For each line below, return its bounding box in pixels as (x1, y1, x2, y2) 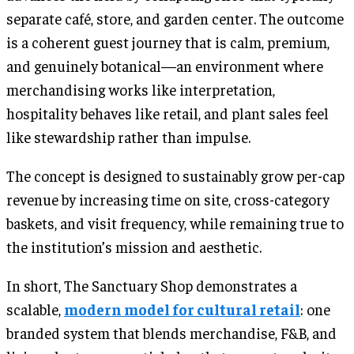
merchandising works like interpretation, (6, 79, 275, 99)
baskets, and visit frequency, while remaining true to (6, 213, 344, 232)
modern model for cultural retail (64, 299, 300, 318)
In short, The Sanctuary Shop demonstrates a (6, 275, 297, 295)
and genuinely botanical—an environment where (6, 55, 323, 75)
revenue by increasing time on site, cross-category (6, 189, 330, 209)
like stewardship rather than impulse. (6, 126, 250, 146)
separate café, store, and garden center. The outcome (6, 8, 344, 28)
